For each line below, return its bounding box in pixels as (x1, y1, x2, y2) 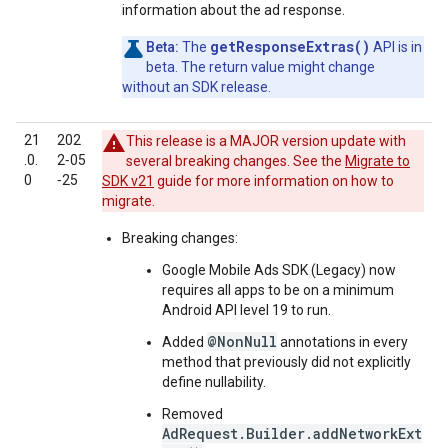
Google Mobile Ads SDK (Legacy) (162, 262, 366, 278)
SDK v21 (102, 173, 154, 189)
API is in (370, 39, 422, 55)
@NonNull (207, 332, 277, 351)
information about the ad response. (122, 2, 345, 18)
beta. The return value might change (146, 59, 375, 75)
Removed (162, 406, 223, 422)
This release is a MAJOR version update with (126, 133, 406, 149)
